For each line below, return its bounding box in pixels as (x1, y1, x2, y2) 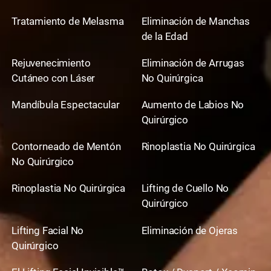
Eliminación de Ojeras (141, 224, 238, 237)
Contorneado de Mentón (11, 140, 121, 153)
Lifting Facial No (11, 224, 84, 237)
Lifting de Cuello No (141, 182, 229, 195)
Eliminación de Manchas (141, 15, 250, 28)
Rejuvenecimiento (11, 57, 91, 70)
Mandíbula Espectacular (11, 99, 120, 111)
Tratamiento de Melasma (11, 15, 124, 28)
